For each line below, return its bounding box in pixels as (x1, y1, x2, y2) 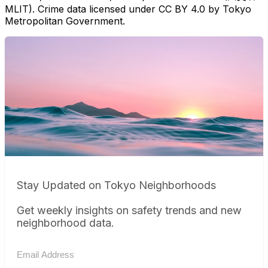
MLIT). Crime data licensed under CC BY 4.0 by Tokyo (5, 3, 251, 16)
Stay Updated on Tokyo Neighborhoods (17, 179, 216, 192)
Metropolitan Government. (5, 15, 125, 28)
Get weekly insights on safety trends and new (17, 204, 242, 217)
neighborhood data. (17, 217, 114, 230)
